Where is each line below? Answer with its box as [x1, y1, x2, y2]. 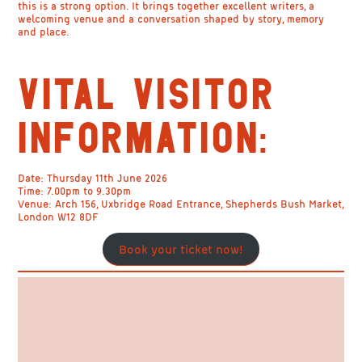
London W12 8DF [18, 209, 99, 225]
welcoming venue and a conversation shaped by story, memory [18, 11, 325, 27]
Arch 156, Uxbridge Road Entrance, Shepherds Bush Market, [52, 196, 344, 212]
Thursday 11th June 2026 [44, 170, 168, 186]
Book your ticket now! [119, 241, 243, 258]
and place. [18, 24, 70, 40]
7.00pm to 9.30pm [44, 183, 132, 199]
